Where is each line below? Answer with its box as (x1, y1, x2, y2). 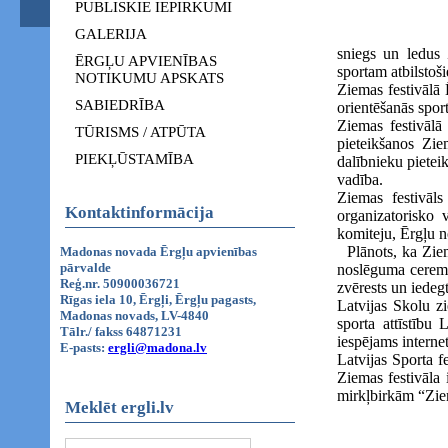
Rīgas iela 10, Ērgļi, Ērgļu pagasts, (60, 292, 256, 307)
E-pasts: (60, 340, 108, 355)
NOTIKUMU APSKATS (75, 70, 224, 86)
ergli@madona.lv (108, 340, 207, 355)
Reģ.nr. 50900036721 (60, 276, 180, 291)
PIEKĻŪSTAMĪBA (75, 151, 194, 167)
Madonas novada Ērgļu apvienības (60, 244, 257, 259)
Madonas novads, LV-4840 (60, 308, 209, 323)
